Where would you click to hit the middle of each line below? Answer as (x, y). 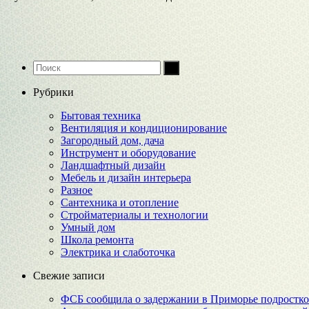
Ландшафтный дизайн (113, 165)
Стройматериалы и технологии (134, 215)
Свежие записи (69, 275)
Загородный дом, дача (112, 140)
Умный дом (88, 227)
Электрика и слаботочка (118, 252)
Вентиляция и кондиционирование (144, 128)
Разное (77, 190)
